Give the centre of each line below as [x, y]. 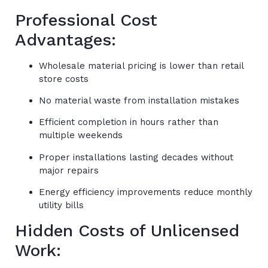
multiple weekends [81, 135]
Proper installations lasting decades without [136, 157]
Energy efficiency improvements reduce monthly [146, 192]
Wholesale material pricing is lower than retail [141, 66]
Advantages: [66, 39]
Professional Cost [86, 20]
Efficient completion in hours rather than [129, 122]
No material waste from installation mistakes [139, 100]
